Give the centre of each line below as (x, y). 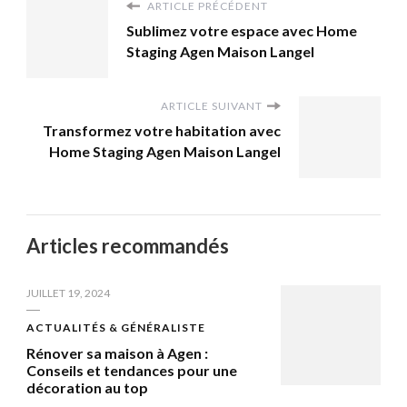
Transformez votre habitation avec (162, 130)
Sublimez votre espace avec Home (242, 30)
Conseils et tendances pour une (132, 370)
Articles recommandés (128, 245)
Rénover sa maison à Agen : (117, 352)
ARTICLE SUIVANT (212, 105)
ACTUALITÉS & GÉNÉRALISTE (116, 327)
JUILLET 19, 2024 (68, 293)
